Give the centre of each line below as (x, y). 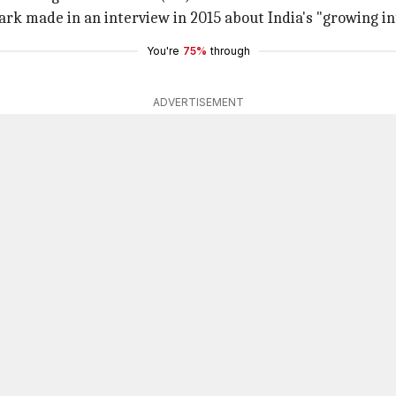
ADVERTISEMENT (198, 102)
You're (163, 51)
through (230, 51)
